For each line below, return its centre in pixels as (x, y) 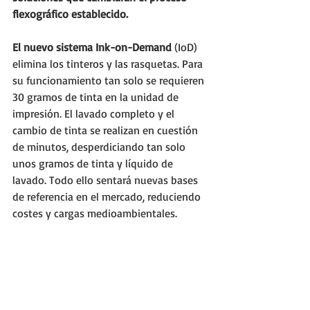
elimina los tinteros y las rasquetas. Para (109, 64)
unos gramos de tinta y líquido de (94, 163)
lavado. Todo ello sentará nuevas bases (107, 180)
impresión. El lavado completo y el (95, 113)
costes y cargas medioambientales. (95, 213)
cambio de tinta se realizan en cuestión (107, 130)
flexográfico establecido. (70, 14)
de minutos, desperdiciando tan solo (100, 147)
